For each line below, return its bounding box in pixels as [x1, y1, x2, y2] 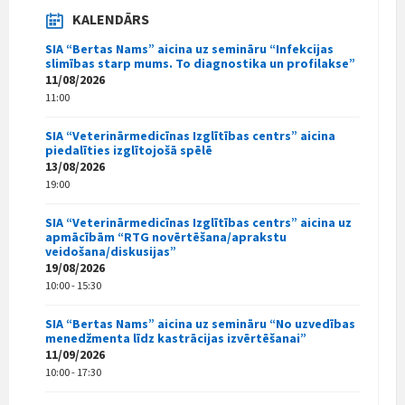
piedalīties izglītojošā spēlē [45, 141, 212, 158]
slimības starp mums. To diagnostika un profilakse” [45, 54, 355, 71]
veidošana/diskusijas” [45, 242, 176, 259]
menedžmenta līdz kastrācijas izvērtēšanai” [45, 329, 306, 346]
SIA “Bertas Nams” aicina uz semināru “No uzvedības [45, 315, 355, 332]
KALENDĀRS [72, 9, 149, 28]
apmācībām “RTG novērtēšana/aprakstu [45, 228, 287, 245]
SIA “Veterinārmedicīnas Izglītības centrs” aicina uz [45, 213, 352, 231]
